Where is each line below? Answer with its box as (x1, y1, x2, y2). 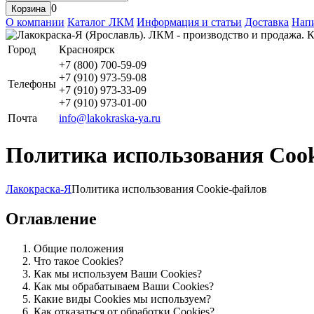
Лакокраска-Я (6, 183, 71, 196)
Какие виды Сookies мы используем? (34, 293, 211, 306)
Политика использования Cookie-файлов (71, 183, 267, 196)
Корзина (11, 4, 46, 15)
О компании (6, 16, 64, 29)
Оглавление (6, 210, 97, 228)
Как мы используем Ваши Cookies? (34, 268, 202, 280)
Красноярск (59, 43, 115, 56)
